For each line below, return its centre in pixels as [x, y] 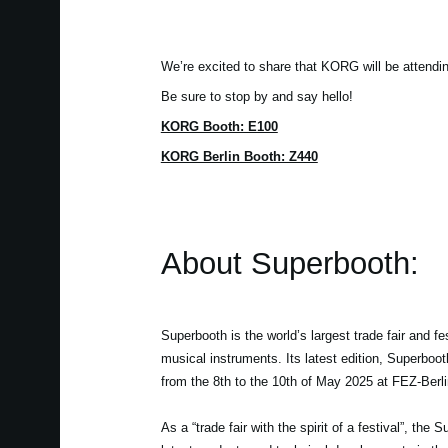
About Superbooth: [289, 263]
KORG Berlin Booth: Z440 [239, 156]
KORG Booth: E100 [219, 126]
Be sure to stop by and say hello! [256, 96]
